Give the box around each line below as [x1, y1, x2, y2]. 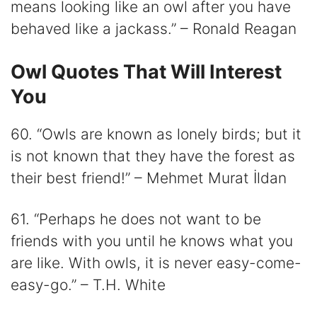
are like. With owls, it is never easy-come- [11, 254, 301, 272]
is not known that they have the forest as [11, 146, 295, 165]
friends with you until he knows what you [11, 232, 293, 250]
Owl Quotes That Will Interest [11, 59, 282, 83]
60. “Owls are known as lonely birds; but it [11, 125, 301, 143]
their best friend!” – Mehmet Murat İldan [11, 168, 287, 187]
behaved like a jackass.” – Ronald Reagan [11, 20, 296, 38]
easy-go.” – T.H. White [11, 276, 166, 294]
